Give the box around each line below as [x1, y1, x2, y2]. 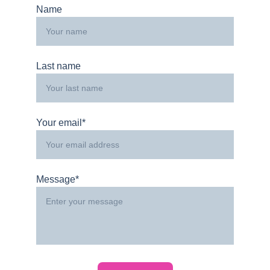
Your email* [36, 118, 86, 128]
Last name [36, 61, 81, 71]
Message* [36, 174, 79, 184]
